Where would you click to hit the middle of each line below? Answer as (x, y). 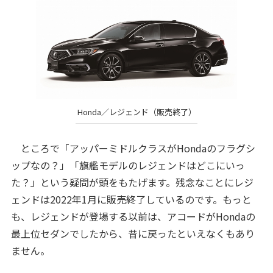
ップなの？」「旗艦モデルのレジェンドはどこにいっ (128, 165)
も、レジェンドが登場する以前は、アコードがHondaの (133, 216)
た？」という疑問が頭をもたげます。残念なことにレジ (132, 182)
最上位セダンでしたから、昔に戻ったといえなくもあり (133, 233)
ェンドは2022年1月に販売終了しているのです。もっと (131, 199)
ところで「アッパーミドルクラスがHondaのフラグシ (133, 148)
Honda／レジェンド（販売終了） (136, 112)
